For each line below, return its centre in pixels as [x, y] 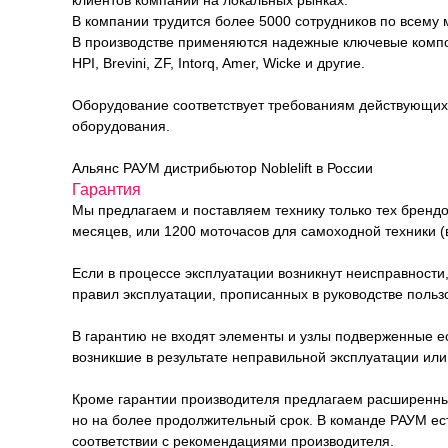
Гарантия [106, 189]
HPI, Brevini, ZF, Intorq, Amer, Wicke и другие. [218, 63]
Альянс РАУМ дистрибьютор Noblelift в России [222, 168]
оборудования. [121, 126]
